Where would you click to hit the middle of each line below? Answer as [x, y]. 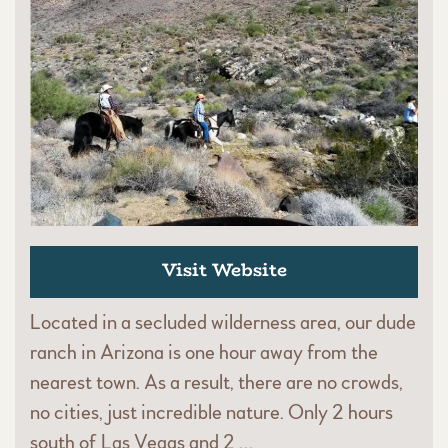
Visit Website [224, 269]
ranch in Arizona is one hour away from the [204, 352]
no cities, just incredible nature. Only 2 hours [211, 412]
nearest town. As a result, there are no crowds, [216, 382]
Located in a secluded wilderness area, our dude [223, 322]
